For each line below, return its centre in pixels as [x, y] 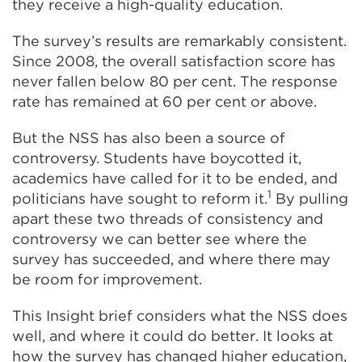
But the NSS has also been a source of [149, 137]
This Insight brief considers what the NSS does [180, 315]
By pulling [310, 198]
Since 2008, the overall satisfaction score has [174, 61]
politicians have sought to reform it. [140, 198]
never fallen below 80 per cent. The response [175, 81]
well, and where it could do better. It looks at [173, 335]
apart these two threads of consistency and [168, 218]
